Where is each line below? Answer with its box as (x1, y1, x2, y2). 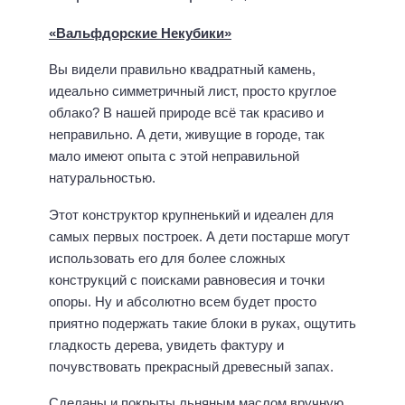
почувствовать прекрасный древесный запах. (49, 358, 334, 374)
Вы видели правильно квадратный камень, (49, 61, 316, 78)
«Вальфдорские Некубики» (49, 24, 231, 41)
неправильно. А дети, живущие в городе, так (49, 127, 325, 143)
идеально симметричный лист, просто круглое (49, 83, 336, 99)
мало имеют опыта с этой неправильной (49, 148, 299, 165)
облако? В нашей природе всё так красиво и (49, 105, 324, 121)
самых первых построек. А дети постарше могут (49, 228, 350, 244)
